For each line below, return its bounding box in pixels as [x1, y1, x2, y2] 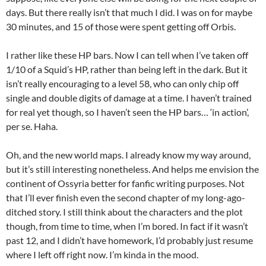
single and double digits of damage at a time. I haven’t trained [6, 92, 252, 103]
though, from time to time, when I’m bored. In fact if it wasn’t [6, 220, 248, 232]
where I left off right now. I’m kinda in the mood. [6, 249, 198, 260]
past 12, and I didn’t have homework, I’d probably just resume [6, 235, 253, 246]
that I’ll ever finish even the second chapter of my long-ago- [6, 192, 245, 203]
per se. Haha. [6, 121, 58, 132]
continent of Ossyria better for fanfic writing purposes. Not [6, 178, 245, 189]
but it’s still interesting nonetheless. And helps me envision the [6, 163, 259, 175]
